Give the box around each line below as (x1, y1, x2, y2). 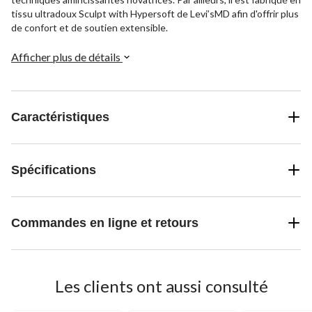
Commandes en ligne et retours (11, 215, 198, 230)
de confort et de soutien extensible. (11, 21, 168, 33)
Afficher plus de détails (11, 49, 123, 63)
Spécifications (11, 162, 96, 177)
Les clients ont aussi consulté (55, 275, 268, 296)
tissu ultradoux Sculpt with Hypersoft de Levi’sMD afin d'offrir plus (11, 7, 299, 19)
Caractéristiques (11, 109, 109, 124)
